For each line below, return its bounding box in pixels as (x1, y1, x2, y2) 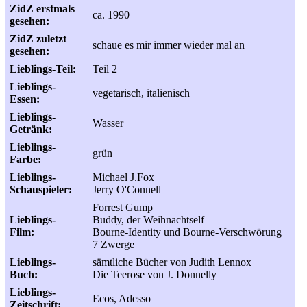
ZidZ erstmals (10, 3, 75, 14)
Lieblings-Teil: (10, 63, 76, 75)
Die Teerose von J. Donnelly (93, 269, 217, 280)
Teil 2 (93, 63, 117, 75)
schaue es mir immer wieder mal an (93, 39, 245, 51)
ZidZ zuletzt (10, 33, 66, 45)
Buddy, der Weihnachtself (93, 214, 204, 225)
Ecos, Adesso (93, 293, 151, 304)
